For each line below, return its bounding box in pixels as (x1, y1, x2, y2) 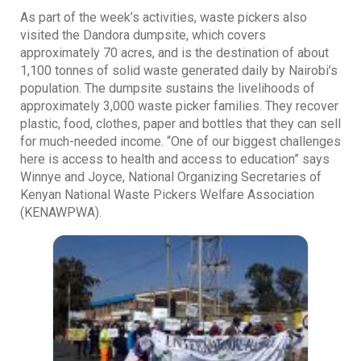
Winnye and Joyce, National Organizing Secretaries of (20, 168, 322, 185)
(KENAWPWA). (20, 204, 102, 220)
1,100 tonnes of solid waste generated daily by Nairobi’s (20, 62, 338, 78)
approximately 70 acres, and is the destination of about (20, 44, 329, 60)
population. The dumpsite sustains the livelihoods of (20, 80, 315, 96)
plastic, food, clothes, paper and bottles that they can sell (20, 115, 341, 131)
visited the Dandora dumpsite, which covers (20, 27, 266, 43)
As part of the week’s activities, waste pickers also (20, 9, 307, 25)
